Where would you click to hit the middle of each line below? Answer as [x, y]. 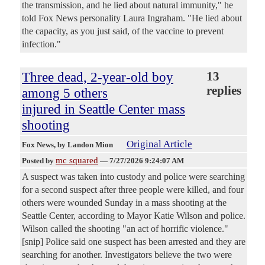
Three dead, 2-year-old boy [98, 77]
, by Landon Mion [84, 145]
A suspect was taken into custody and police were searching [133, 177]
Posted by [39, 161]
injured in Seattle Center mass [104, 109]
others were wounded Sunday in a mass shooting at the [124, 203]
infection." [41, 44]
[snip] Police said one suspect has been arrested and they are [134, 242]
